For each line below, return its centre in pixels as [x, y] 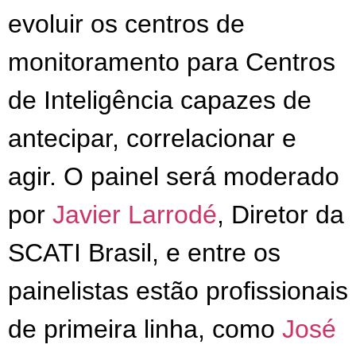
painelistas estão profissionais [178, 290]
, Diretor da [281, 214]
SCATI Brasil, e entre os [144, 252]
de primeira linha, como [145, 329]
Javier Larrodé [135, 214]
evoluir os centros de [126, 23]
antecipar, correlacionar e [152, 138]
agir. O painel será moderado [174, 176]
